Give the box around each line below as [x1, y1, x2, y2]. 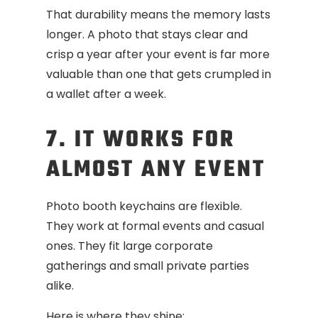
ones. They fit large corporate [46, 238, 213, 255]
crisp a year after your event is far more [46, 46, 270, 63]
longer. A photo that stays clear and [46, 26, 248, 43]
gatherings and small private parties [46, 258, 249, 275]
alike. [46, 278, 74, 295]
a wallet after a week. [46, 86, 166, 103]
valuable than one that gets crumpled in [46, 66, 271, 83]
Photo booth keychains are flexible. [46, 198, 242, 215]
